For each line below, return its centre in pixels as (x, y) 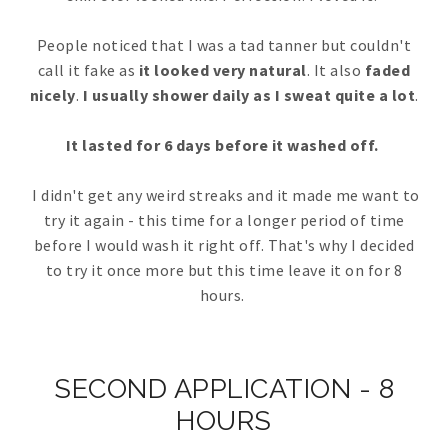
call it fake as (88, 69)
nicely (52, 94)
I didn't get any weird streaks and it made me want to (224, 194)
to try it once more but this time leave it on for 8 (224, 269)
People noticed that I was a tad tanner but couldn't (224, 44)
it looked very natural (222, 69)
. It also (335, 69)
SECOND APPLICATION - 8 (224, 388)
